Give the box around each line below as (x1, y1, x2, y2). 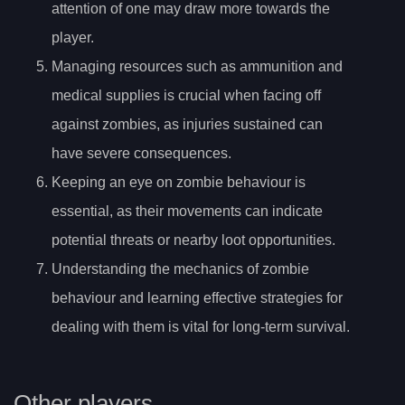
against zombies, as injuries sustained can (52, 117, 323, 133)
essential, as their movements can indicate (52, 203, 323, 220)
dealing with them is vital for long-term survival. (52, 319, 350, 335)
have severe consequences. (52, 146, 231, 162)
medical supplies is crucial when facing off (52, 88, 321, 104)
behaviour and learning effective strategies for (52, 290, 343, 306)
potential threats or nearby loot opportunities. (52, 232, 335, 249)
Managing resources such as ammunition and (52, 59, 343, 75)
